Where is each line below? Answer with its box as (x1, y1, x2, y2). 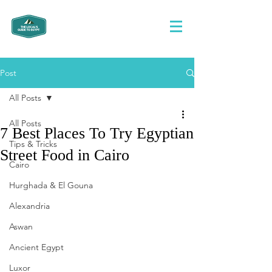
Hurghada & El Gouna (9, 180, 93, 191)
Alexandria (9, 200, 50, 211)
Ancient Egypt (9, 242, 64, 253)
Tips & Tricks (9, 138, 57, 149)
